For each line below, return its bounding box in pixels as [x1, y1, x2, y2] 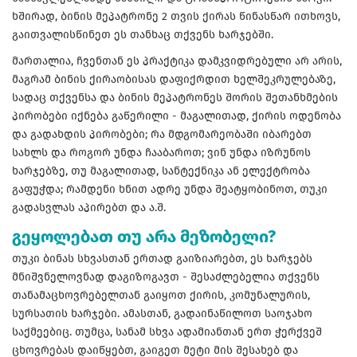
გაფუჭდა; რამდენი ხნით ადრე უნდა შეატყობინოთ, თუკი [12, 182, 328, 196]
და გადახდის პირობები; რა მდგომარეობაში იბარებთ [12, 127, 312, 141]
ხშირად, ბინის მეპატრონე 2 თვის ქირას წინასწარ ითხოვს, [12, 9, 340, 23]
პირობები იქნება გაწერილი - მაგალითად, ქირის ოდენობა [12, 108, 341, 123]
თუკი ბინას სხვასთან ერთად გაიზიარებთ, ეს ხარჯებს [12, 251, 312, 265]
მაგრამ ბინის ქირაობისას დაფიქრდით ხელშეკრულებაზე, [12, 72, 335, 86]
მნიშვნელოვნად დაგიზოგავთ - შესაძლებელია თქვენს [12, 269, 320, 284]
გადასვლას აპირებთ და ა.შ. [12, 200, 166, 214]
